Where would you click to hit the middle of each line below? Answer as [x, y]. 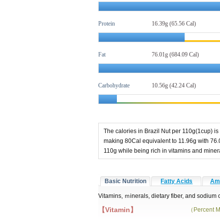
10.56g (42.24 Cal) [174, 85]
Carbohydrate [114, 85]
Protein [107, 24]
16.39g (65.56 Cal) [174, 24]
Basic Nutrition [126, 181]
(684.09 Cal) [183, 55]
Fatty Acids [177, 181]
